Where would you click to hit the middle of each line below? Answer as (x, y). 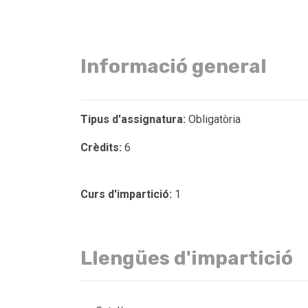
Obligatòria (213, 119)
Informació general (174, 66)
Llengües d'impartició (187, 258)
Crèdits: (101, 147)
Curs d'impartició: (126, 194)
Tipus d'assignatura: (133, 119)
